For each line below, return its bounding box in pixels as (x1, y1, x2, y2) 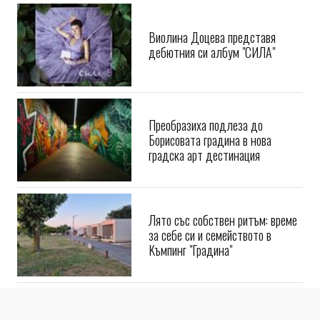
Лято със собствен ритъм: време (149, 231, 297, 251)
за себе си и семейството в (149, 246, 271, 266)
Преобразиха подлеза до (149, 136, 263, 156)
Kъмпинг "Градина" (149, 261, 232, 281)
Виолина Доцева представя (149, 49, 276, 68)
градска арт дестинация (149, 166, 260, 186)
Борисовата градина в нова (149, 151, 271, 171)
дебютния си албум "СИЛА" (149, 64, 275, 83)
